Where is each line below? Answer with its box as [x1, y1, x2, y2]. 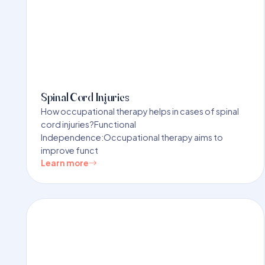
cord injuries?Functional [41, 118, 136, 130]
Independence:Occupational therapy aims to [41, 131, 223, 143]
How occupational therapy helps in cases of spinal [41, 105, 239, 117]
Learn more [41, 157, 89, 168]
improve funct [41, 144, 98, 156]
